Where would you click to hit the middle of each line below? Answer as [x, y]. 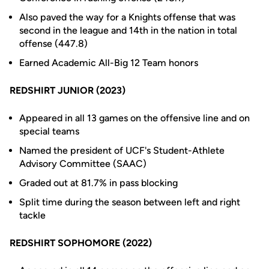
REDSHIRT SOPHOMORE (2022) [81, 243]
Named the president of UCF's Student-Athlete [122, 150]
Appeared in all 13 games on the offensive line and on [134, 118]
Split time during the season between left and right [130, 202]
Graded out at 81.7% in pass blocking [98, 183]
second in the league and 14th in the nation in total [128, 30]
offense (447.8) [53, 44]
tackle [32, 215]
